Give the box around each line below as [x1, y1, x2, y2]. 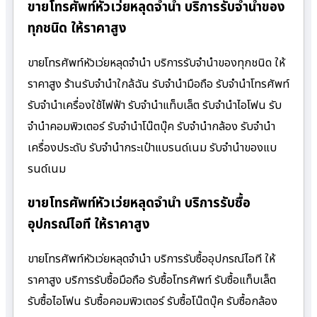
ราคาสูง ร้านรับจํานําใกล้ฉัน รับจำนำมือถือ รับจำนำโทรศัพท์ [28, 75, 289, 93]
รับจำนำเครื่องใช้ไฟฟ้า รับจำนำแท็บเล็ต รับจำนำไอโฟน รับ [28, 96, 282, 114]
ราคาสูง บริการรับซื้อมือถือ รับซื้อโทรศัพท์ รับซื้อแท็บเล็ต [28, 272, 276, 289]
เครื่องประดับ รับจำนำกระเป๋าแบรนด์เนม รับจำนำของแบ [28, 139, 277, 156]
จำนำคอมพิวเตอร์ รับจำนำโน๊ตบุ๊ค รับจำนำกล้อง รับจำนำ [28, 117, 275, 135]
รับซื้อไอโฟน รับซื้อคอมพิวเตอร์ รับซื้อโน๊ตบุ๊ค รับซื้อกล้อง [28, 293, 277, 310]
